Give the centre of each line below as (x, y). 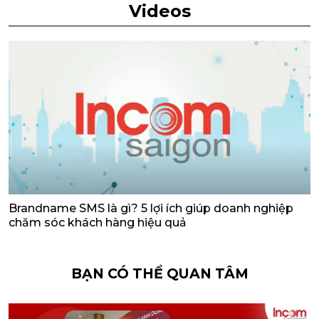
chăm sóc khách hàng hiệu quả (98, 222)
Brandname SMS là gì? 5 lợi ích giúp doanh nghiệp (151, 208)
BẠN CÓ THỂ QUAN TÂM (159, 273)
